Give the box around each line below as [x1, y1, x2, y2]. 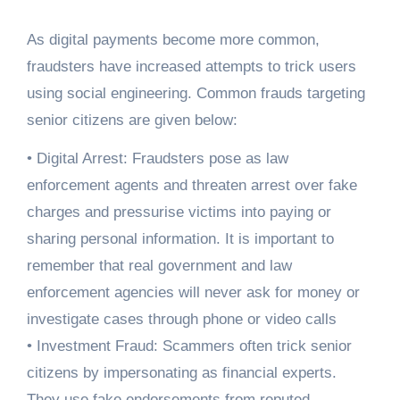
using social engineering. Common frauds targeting [26, 85, 365, 103]
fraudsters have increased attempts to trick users [26, 58, 356, 76]
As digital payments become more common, [26, 31, 320, 49]
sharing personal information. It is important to [26, 230, 334, 248]
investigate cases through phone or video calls [26, 311, 337, 329]
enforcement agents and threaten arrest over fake [26, 177, 357, 195]
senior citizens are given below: [26, 112, 237, 129]
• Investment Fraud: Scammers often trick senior [26, 337, 352, 355]
